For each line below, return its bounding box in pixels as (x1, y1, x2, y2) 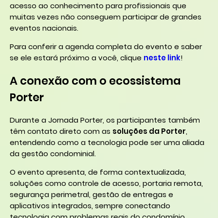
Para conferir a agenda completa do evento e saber (10, 41, 202, 52)
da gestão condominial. (10, 148, 96, 159)
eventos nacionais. (10, 22, 78, 33)
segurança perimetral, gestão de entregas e (10, 189, 173, 200)
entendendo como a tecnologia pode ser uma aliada (10, 137, 204, 148)
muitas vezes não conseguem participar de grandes (10, 11, 201, 22)
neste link (144, 52, 181, 63)
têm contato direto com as (10, 126, 112, 137)
